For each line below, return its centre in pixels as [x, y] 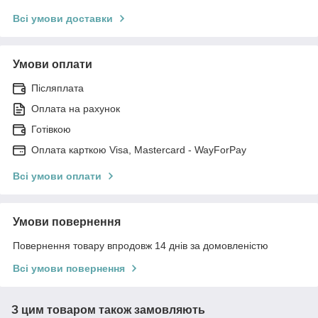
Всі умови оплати [57, 176]
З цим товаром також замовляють [108, 309]
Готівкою [51, 129]
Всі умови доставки [63, 18]
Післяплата [57, 88]
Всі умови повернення [69, 268]
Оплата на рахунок [76, 108]
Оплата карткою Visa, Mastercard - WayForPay [139, 149]
